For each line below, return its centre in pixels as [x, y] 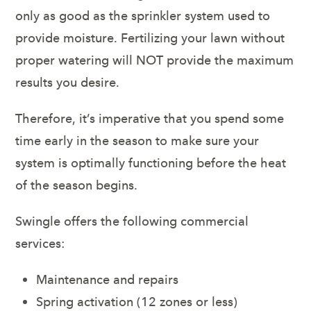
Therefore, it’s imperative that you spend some [150, 118]
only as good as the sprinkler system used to [143, 16]
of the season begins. [77, 185]
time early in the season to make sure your [137, 141]
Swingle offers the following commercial [132, 221]
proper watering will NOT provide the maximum [155, 60]
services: [40, 243]
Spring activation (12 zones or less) [137, 302]
